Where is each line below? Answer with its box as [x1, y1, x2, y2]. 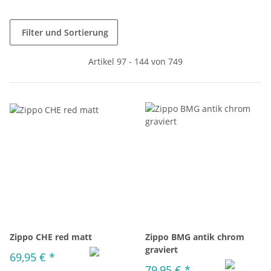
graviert [145, 244, 178, 255]
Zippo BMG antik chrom [145, 231, 244, 243]
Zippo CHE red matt [10, 231, 92, 243]
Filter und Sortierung [22, 27, 108, 38]
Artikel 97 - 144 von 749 [88, 56, 183, 67]
